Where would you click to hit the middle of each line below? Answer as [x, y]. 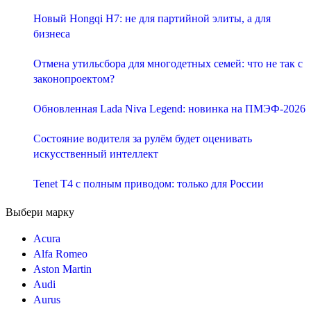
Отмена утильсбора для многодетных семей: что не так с [168, 64]
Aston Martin [62, 269]
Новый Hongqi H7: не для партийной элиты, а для [152, 19]
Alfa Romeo [60, 254]
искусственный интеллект [96, 154]
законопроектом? [74, 79]
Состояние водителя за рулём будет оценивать [143, 139]
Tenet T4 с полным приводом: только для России [149, 184]
